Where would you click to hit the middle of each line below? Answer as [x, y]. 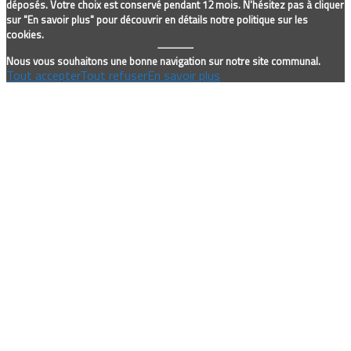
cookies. [25, 35]
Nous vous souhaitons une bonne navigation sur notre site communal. [163, 62]
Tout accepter [43, 76]
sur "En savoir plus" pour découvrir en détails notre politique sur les [157, 20]
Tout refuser [114, 76]
